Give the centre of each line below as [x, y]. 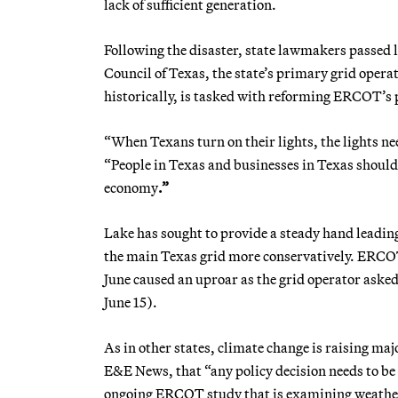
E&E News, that [153, 370]
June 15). [131, 302]
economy [131, 187]
